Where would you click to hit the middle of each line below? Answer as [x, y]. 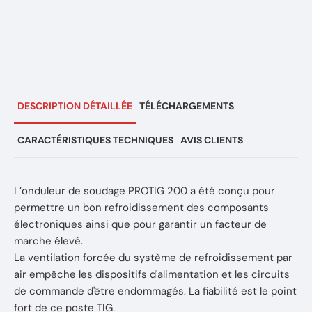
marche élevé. [48, 241]
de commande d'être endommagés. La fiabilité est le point [155, 291]
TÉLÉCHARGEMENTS [187, 106]
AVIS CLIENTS [212, 140]
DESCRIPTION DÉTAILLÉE [75, 106]
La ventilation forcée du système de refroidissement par [153, 258]
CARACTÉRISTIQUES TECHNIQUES [95, 140]
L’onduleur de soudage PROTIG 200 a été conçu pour [145, 191]
